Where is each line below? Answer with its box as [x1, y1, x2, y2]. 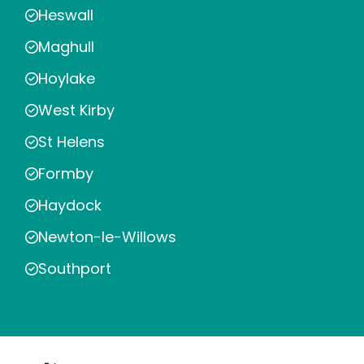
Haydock [38, 195, 102, 216]
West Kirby [38, 100, 115, 121]
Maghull [38, 37, 94, 58]
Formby [38, 163, 93, 184]
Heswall [38, 5, 93, 26]
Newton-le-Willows [38, 227, 176, 248]
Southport [38, 258, 111, 279]
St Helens [38, 132, 105, 153]
